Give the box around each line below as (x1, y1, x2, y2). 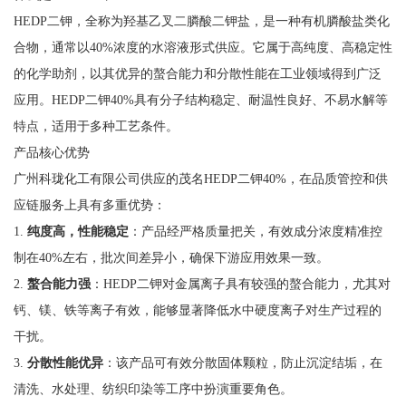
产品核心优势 (13, 145, 90, 160)
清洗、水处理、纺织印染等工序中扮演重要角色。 (13, 382, 293, 397)
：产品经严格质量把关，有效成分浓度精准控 (128, 224, 382, 239)
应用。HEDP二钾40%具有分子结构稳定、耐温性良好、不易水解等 (13, 92, 388, 108)
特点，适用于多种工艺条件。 (13, 119, 179, 134)
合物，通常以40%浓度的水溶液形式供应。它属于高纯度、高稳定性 (13, 40, 392, 55)
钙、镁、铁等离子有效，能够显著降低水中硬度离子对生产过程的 (13, 303, 382, 318)
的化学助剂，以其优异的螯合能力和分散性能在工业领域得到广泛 (13, 66, 382, 82)
